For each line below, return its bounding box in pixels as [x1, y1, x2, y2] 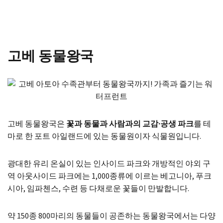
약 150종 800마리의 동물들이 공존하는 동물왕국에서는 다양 [7, 211, 216, 222]
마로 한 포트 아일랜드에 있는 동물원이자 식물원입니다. [7, 131, 201, 142]
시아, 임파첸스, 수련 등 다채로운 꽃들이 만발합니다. [7, 183, 189, 194]
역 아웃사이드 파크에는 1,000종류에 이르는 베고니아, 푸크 [7, 171, 212, 182]
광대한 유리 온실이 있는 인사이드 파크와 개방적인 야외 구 [7, 158, 211, 169]
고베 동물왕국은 [7, 118, 66, 129]
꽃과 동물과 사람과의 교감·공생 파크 [66, 118, 194, 129]
